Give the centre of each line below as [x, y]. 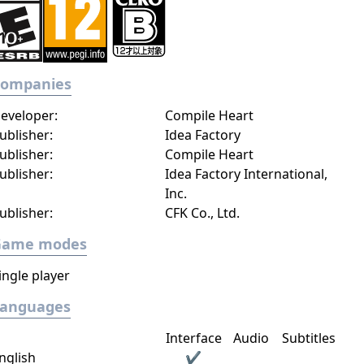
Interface [193, 338]
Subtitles [309, 338]
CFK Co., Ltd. [202, 213]
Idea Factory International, [246, 174]
